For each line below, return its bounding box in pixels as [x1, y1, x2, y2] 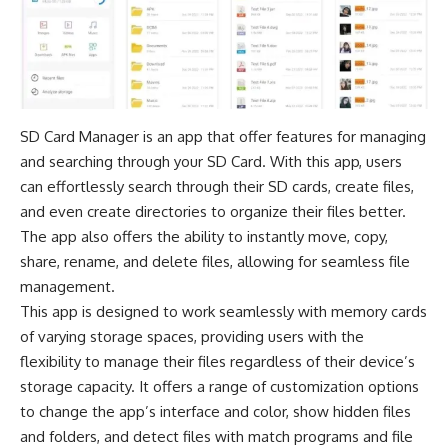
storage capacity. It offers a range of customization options [20, 376, 419, 396]
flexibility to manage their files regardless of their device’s [20, 351, 415, 371]
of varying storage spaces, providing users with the [20, 326, 364, 346]
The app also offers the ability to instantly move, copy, [20, 226, 388, 246]
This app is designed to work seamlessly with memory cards [20, 301, 427, 321]
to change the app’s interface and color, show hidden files [20, 401, 411, 421]
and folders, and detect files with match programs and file [20, 426, 413, 446]
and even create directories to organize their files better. [20, 201, 406, 221]
